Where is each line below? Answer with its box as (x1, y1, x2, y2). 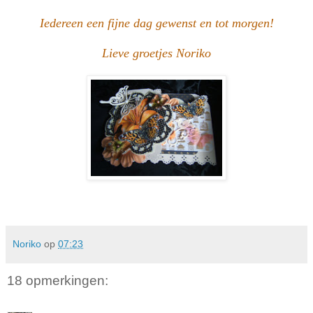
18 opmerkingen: (7, 272, 108, 288)
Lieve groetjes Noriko (102, 45, 211, 60)
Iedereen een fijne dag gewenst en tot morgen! (39, 15, 274, 30)
